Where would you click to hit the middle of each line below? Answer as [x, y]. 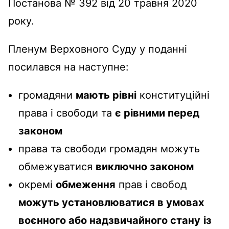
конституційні [173, 95]
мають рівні [106, 95]
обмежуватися [57, 166]
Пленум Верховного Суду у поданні [98, 49]
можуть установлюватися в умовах [111, 202]
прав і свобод [153, 184]
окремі [37, 184]
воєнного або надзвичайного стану [109, 220]
